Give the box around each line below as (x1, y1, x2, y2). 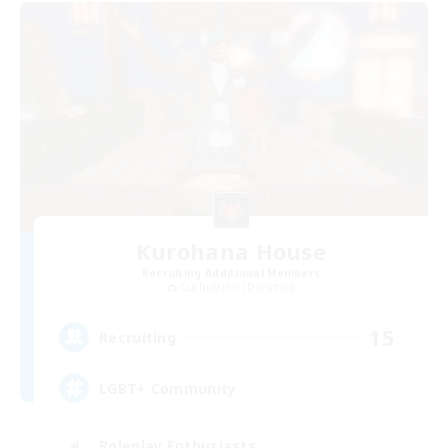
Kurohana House (135, 235, 327, 266)
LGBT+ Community (99, 378, 237, 398)
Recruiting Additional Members (141, 265, 321, 280)
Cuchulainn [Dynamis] (179, 279, 295, 294)
